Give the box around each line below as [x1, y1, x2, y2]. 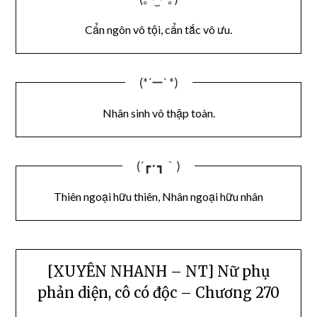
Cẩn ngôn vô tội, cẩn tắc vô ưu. [85, 22, 232, 36]
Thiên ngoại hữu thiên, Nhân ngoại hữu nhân [54, 189, 263, 203]
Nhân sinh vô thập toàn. [102, 105, 215, 120]
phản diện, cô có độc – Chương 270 [38, 284, 279, 302]
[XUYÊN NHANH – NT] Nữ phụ [47, 263, 270, 281]
